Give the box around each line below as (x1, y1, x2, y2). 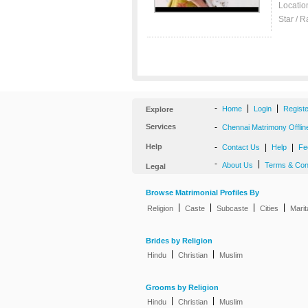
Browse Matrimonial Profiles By (146, 188, 259, 197)
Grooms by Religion (146, 283, 219, 292)
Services (146, 122, 176, 131)
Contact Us (222, 143, 260, 151)
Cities (260, 204, 278, 212)
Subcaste (217, 204, 248, 212)
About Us (222, 161, 253, 169)
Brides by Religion (146, 236, 212, 245)
